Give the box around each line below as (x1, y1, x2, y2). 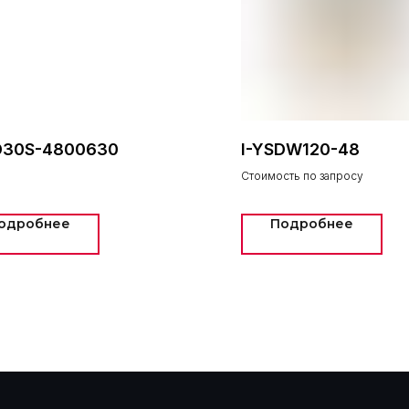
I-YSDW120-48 (241, 140, 361, 159)
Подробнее (270, 215, 353, 232)
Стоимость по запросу (241, 169, 363, 183)
